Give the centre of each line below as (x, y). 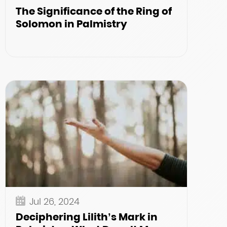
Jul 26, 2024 (54, 201)
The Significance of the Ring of (94, 11)
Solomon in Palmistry (71, 24)
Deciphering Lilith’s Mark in (87, 217)
